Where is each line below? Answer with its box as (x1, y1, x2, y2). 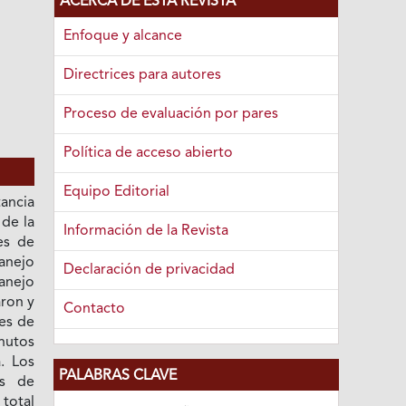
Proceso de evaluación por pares (63, 106, 279, 121)
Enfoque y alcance (63, 28, 183, 43)
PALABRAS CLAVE (59, 368, 178, 383)
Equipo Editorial (63, 184, 170, 199)
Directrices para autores (63, 67, 222, 82)
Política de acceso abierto (63, 145, 234, 160)
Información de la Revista (63, 223, 229, 238)
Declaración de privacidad (63, 262, 236, 277)
